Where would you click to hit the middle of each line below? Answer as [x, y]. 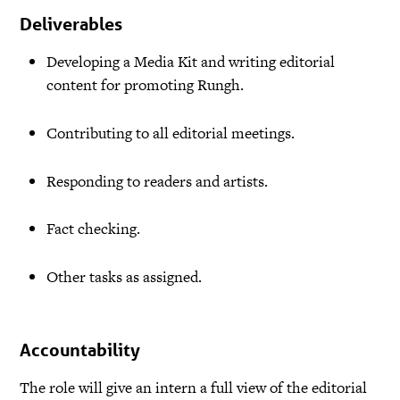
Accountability [80, 350]
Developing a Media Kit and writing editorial [190, 61]
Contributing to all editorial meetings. [170, 133]
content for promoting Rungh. [145, 84]
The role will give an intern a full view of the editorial [194, 387]
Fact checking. [93, 229]
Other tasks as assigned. [124, 277]
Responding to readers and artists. [157, 181]
